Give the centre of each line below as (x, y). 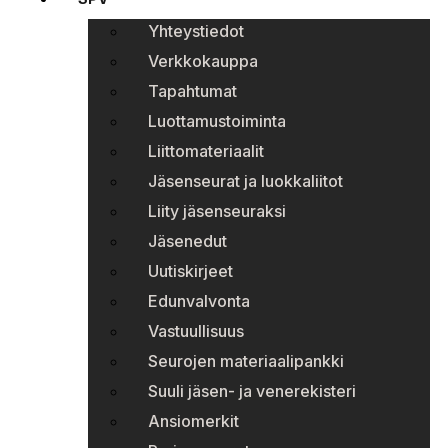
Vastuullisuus (196, 331)
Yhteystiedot (196, 31)
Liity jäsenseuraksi (217, 211)
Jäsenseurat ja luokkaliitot (245, 181)
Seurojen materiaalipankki (246, 361)
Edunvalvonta (199, 301)
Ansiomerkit (193, 421)
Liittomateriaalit (206, 151)
